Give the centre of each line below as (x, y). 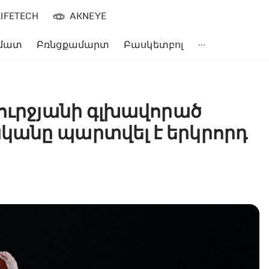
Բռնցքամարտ (73, 45)
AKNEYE (88, 16)
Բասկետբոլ (154, 45)
